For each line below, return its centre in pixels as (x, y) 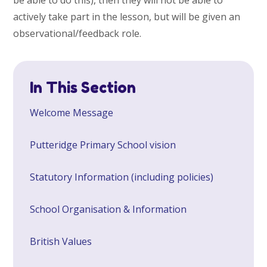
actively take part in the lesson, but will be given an (127, 16)
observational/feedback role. (77, 33)
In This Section (83, 87)
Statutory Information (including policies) (122, 177)
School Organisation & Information (108, 209)
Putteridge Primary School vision (103, 145)
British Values (61, 241)
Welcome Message (72, 112)
